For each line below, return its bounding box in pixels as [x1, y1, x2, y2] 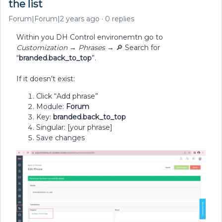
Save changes [36, 133, 85, 142]
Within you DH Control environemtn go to [16, 33, 163, 42]
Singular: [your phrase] [36, 123, 112, 132]
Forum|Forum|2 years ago [8, 14, 100, 23]
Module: [36, 102, 66, 111]
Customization [16, 43, 67, 52]
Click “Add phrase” [36, 92, 98, 101]
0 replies [105, 14, 134, 23]
